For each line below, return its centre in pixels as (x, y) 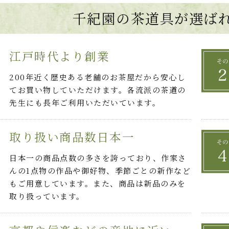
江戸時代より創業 (60, 56)
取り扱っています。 (47, 196)
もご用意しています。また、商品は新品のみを (98, 184)
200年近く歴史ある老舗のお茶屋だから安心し (98, 77)
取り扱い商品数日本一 (72, 137)
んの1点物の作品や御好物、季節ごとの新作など (100, 171)
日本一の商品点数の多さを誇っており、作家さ (98, 158)
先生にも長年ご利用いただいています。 (85, 103)
